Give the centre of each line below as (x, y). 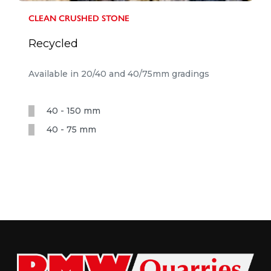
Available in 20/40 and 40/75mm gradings (119, 73)
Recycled (53, 44)
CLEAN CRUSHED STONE (79, 19)
